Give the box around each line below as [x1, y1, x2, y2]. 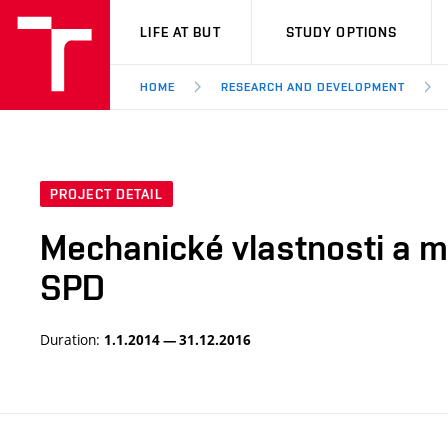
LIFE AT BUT [140, 24, 221, 40]
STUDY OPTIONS [285, 24, 398, 40]
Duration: [40, 330, 104, 350]
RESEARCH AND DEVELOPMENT [220, 80, 405, 94]
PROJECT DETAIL [50, 186, 163, 203]
